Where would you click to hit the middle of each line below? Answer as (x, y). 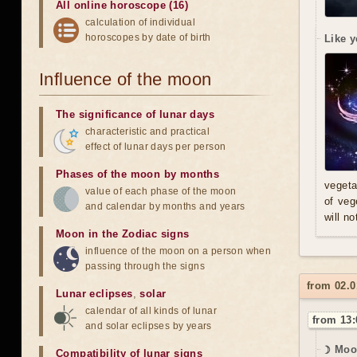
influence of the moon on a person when (178, 251)
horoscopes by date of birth (148, 37)
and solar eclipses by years (149, 326)
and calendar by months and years (165, 206)
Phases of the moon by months (138, 174)
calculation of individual (140, 22)
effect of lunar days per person (156, 147)
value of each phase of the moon (161, 191)
